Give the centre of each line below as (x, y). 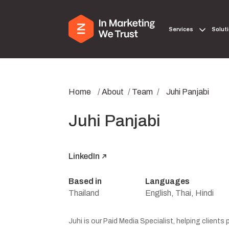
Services (181, 29)
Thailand (84, 193)
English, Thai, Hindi (180, 193)
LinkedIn (84, 156)
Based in (85, 181)
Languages (168, 181)
